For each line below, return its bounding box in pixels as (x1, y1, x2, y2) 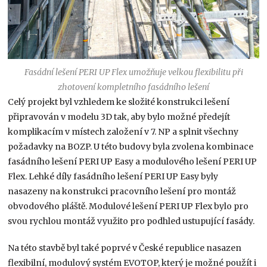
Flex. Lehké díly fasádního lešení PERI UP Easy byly (8, 171, 219, 182)
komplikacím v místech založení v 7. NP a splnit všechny (8, 126, 239, 138)
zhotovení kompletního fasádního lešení (58, 82, 209, 93)
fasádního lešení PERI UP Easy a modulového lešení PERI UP (8, 156, 257, 167)
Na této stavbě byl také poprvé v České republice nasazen (8, 243, 242, 254)
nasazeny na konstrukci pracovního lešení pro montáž (8, 186, 237, 197)
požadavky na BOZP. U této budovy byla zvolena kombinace (8, 141, 254, 153)
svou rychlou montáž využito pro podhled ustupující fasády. (8, 216, 255, 227)
